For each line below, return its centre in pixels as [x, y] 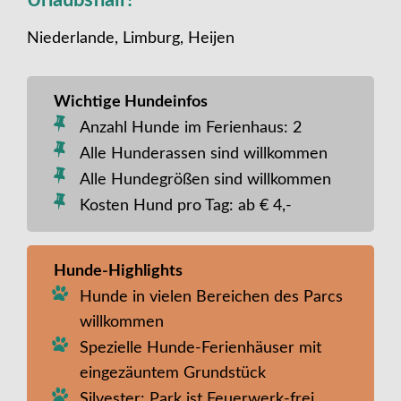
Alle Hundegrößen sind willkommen [205, 179]
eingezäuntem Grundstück [173, 373]
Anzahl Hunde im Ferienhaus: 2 [191, 128]
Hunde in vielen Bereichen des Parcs [211, 297]
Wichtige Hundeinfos [131, 102]
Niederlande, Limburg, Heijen [131, 38]
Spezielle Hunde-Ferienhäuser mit [200, 348]
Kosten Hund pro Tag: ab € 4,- [186, 205]
